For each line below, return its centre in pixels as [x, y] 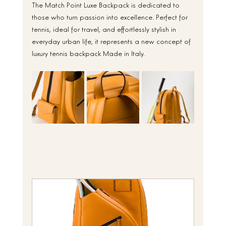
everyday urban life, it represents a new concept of [112, 40]
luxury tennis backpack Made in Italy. [88, 52]
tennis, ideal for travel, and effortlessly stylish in [105, 28]
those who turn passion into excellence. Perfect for [110, 16]
